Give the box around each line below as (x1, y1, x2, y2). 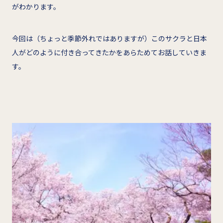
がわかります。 (12, 1, 60, 11)
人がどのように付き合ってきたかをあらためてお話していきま (12, 47, 207, 57)
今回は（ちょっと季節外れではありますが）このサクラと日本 (12, 33, 207, 43)
